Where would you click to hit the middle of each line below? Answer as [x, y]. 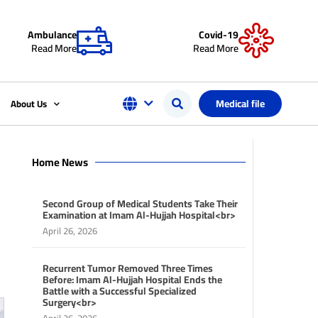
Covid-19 [218, 34]
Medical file [240, 104]
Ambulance [53, 34]
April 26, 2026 [70, 231]
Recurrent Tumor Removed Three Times [128, 268]
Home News [60, 162]
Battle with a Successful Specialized [120, 291]
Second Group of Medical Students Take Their [140, 204]
